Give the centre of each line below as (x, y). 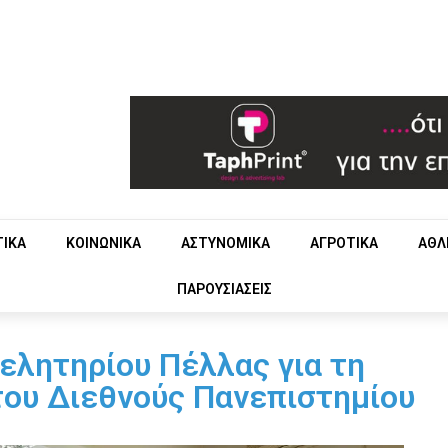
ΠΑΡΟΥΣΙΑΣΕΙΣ (224, 288)
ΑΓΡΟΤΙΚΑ (344, 242)
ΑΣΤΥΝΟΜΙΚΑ (225, 242)
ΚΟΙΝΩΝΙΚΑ (103, 242)
